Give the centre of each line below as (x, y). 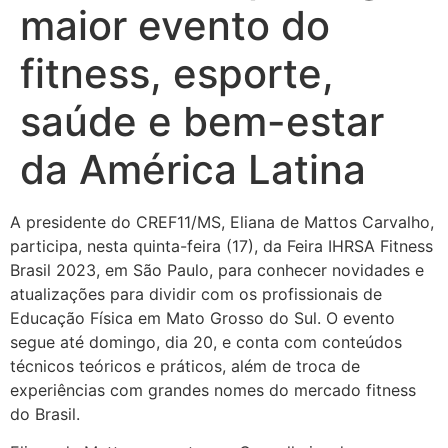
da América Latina (193, 169)
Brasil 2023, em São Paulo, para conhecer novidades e (217, 269)
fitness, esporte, (177, 73)
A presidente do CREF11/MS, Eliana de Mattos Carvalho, (222, 221)
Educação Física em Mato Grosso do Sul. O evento (202, 317)
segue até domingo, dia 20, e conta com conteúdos (206, 341)
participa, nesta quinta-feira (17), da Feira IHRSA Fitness (221, 245)
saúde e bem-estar (202, 121)
